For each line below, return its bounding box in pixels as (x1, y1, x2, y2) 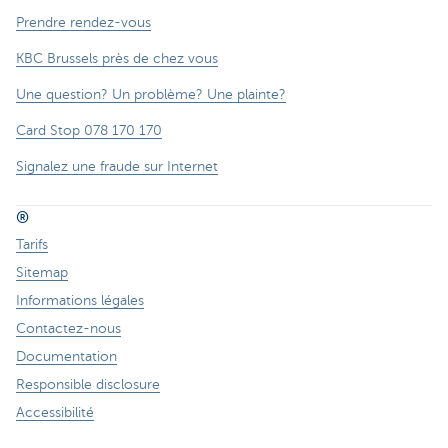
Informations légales (16, 293, 144, 309)
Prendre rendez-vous (16, 15, 151, 31)
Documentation (16, 349, 117, 365)
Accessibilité (16, 405, 94, 421)
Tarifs (16, 237, 48, 253)
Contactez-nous (16, 321, 121, 337)
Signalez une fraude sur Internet (16, 159, 218, 175)
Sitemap (16, 265, 68, 281)
